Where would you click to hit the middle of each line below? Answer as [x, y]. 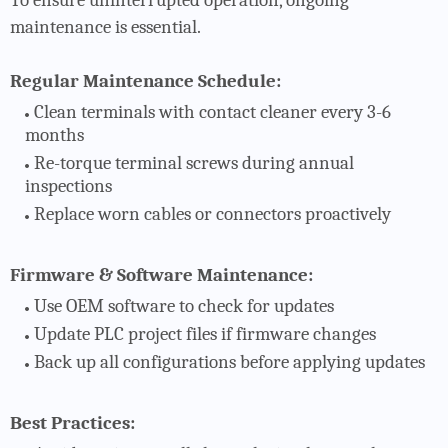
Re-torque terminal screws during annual [194, 162]
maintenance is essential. [105, 26]
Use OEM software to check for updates [184, 305]
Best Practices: [72, 422]
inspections [68, 185]
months [54, 134]
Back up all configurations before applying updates [229, 361]
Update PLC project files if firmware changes [205, 333]
